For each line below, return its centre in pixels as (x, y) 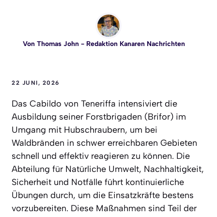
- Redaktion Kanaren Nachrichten (132, 44)
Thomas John (58, 44)
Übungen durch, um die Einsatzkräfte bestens (103, 195)
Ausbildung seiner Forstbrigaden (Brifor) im (99, 116)
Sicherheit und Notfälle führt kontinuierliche (98, 182)
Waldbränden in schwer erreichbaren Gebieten (104, 143)
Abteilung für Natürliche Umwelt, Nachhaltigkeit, (108, 169)
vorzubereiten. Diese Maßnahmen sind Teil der (104, 208)
